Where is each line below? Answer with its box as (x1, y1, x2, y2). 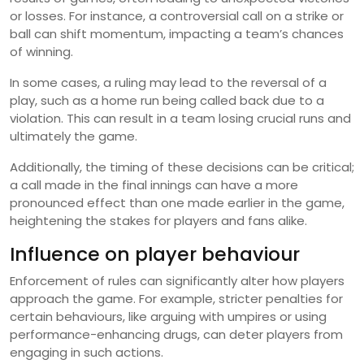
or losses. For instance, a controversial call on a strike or (10, 7, 344, 25)
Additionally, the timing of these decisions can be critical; (10, 158, 354, 176)
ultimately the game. (10, 128, 137, 145)
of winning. (10, 43, 73, 61)
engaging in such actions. (10, 344, 163, 362)
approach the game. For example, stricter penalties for (10, 290, 343, 308)
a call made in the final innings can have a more (10, 176, 298, 194)
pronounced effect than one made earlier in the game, (10, 194, 344, 212)
